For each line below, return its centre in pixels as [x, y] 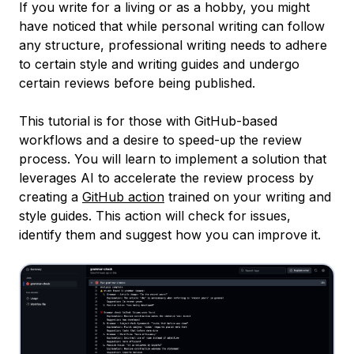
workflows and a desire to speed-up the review [160, 139]
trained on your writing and [248, 196]
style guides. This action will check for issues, [155, 215]
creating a [51, 196]
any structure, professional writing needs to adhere [173, 45]
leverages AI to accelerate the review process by [166, 177]
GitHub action [123, 196]
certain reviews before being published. [137, 83]
